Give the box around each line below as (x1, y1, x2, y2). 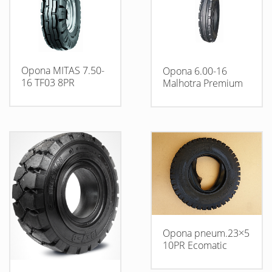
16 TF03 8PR (21, 76, 75, 90)
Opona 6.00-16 (162, 64, 227, 78)
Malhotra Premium (162, 76, 243, 90)
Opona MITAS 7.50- (21, 64, 104, 78)
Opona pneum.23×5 (162, 226, 250, 240)
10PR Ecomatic (162, 239, 227, 253)
